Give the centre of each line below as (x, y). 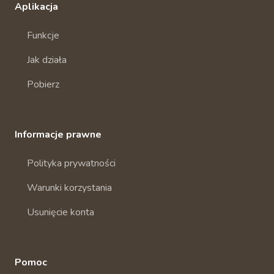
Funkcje (43, 35)
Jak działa (47, 60)
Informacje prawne (58, 135)
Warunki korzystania (69, 188)
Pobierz (43, 84)
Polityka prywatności (71, 163)
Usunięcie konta (61, 212)
